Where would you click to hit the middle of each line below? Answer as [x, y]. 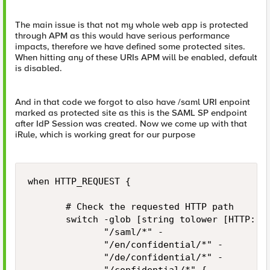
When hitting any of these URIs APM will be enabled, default [136, 57]
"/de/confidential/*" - [125, 257]
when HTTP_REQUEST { [79, 181]
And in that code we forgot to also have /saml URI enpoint [133, 102]
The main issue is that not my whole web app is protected [132, 25]
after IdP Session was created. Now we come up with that [131, 124]
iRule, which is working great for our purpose [105, 134]
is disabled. [39, 68]
